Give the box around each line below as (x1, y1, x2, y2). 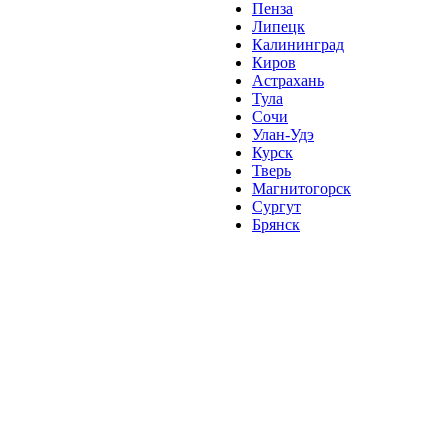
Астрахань (252, 72, 324, 89)
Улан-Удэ (252, 126, 314, 143)
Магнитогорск (252, 180, 351, 197)
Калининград (252, 36, 344, 53)
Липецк (252, 18, 305, 35)
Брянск (252, 216, 300, 233)
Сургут (252, 198, 301, 215)
